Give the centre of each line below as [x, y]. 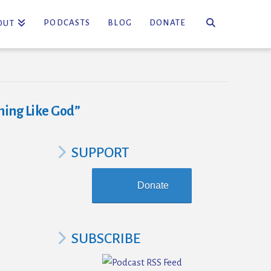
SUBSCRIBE [106, 238]
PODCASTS [67, 23]
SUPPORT [100, 153]
